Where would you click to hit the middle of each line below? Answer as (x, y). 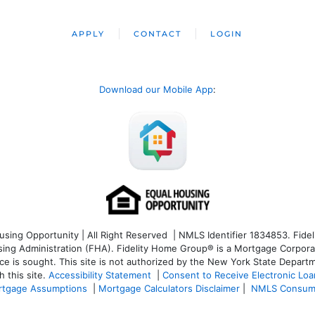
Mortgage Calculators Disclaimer (169, 288)
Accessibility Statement (100, 275)
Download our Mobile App (156, 89)
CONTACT (158, 34)
